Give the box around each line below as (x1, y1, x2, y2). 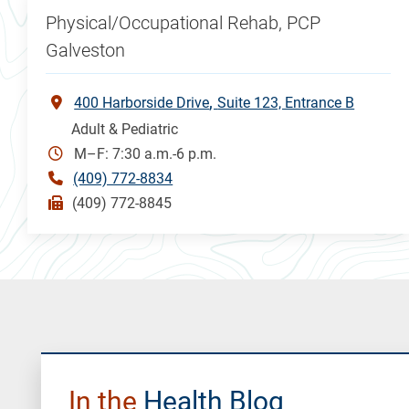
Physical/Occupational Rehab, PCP (46, 11, 321, 34)
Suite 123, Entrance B (217, 93, 355, 111)
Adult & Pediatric (71, 120, 179, 138)
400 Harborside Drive (74, 93, 210, 111)
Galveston (46, 38, 126, 61)
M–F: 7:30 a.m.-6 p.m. (74, 144, 217, 163)
